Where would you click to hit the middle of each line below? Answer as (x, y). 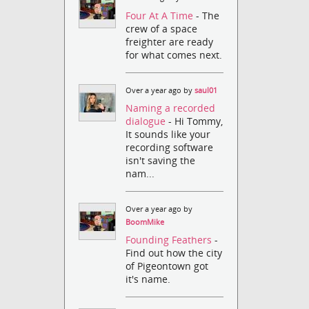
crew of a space (162, 28)
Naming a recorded (171, 108)
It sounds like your (168, 134)
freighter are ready (170, 41)
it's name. (148, 279)
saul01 (206, 90)
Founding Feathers (170, 240)
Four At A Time (161, 15)
